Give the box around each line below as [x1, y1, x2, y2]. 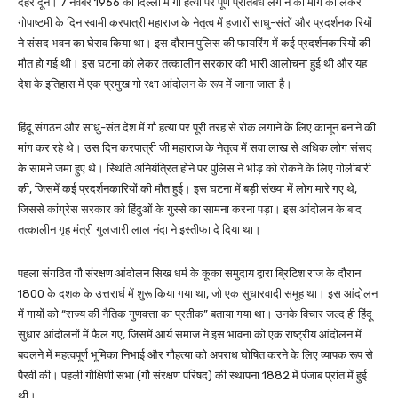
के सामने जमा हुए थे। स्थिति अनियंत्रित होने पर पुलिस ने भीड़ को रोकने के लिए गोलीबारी [18, 161, 371, 175]
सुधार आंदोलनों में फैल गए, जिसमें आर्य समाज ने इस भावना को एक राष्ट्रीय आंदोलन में [18, 327, 362, 341]
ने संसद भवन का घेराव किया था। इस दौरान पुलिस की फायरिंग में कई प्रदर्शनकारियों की [18, 36, 370, 50]
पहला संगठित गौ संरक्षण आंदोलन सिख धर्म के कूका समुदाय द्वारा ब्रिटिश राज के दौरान [18, 266, 361, 280]
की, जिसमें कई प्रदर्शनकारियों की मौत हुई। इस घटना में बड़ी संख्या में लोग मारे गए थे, [18, 181, 357, 195]
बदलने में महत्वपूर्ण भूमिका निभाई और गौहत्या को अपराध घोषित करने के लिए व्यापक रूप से [18, 347, 373, 362]
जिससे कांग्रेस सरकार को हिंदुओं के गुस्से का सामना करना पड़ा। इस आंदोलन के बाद [18, 202, 362, 216]
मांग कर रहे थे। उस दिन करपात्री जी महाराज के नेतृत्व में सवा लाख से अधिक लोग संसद [18, 140, 372, 155]
